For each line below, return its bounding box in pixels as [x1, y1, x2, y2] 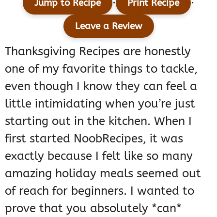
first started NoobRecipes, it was [5, 132, 183, 146]
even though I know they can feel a [5, 79, 197, 93]
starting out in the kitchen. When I [5, 114, 192, 128]
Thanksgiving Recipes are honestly [5, 45, 191, 59]
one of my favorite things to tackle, [5, 62, 198, 76]
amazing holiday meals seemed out [5, 167, 201, 181]
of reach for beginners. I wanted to [5, 184, 194, 198]
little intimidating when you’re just [5, 97, 195, 111]
